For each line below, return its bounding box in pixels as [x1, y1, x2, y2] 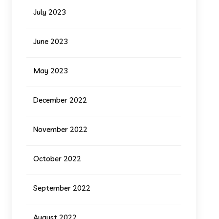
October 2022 [33, 153, 82, 163]
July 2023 [33, 7, 66, 17]
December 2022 [33, 95, 88, 105]
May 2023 [33, 66, 68, 75]
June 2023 [33, 36, 68, 46]
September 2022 [33, 183, 91, 193]
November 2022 [33, 124, 88, 134]
